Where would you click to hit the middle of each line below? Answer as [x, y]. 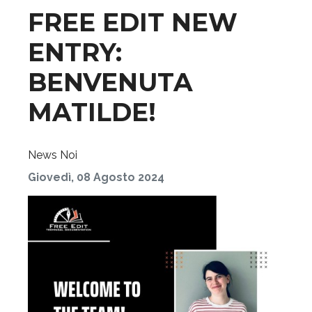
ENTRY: [75, 52]
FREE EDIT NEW [133, 22]
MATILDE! [92, 112]
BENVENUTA [110, 82]
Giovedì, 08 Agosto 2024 [96, 177]
